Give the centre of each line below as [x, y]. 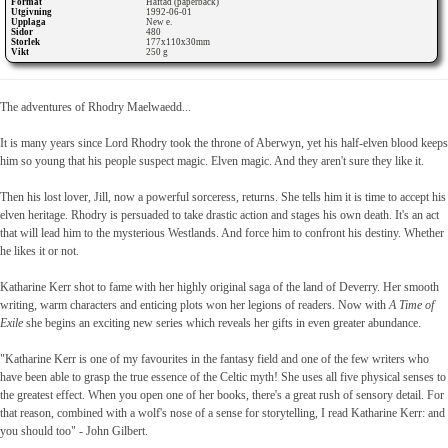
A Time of [411, 305]
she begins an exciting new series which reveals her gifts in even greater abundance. [222, 323]
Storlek [25, 42]
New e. [160, 22]
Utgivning [31, 12]
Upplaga [28, 22]
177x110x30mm [179, 42]
